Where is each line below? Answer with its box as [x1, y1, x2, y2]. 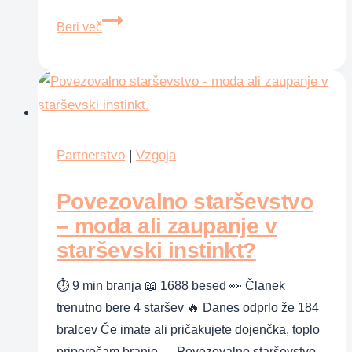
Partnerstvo [57, 147, 125, 163]
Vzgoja [136, 147, 176, 163]
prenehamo [101, 166, 165, 180]
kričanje [101, 56, 145, 70]
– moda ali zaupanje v [57, 213, 277, 238]
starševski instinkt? [57, 237, 256, 262]
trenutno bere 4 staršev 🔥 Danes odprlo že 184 [57, 300, 319, 314]
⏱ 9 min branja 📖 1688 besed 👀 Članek [57, 278, 285, 292]
